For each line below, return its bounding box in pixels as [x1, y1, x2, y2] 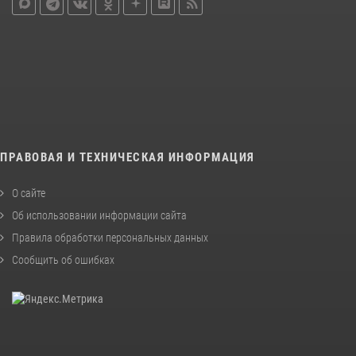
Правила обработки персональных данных [12, 231, 208, 245]
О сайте [12, 187, 45, 200]
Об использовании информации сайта [12, 209, 187, 222]
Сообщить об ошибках [12, 253, 114, 267]
